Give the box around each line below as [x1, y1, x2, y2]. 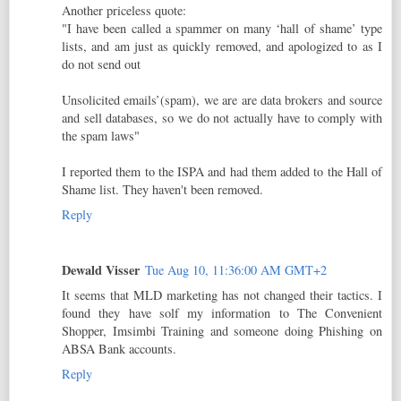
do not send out [62, 55, 141, 73]
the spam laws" [62, 126, 140, 144]
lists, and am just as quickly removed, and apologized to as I [62, 37, 382, 55]
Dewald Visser [62, 260, 140, 279]
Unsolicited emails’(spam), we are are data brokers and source [62, 90, 382, 108]
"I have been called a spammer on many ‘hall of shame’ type [62, 19, 382, 37]
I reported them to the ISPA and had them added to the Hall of [62, 162, 382, 180]
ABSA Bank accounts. [62, 339, 176, 357]
